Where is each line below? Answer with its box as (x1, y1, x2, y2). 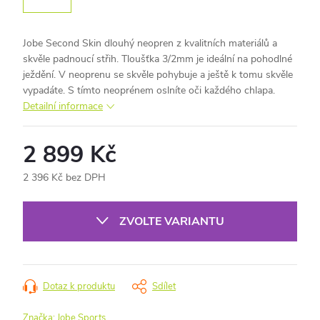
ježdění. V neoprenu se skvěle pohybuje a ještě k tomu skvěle (23, 67, 293, 81)
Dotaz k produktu (43, 279, 115, 293)
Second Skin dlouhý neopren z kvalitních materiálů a (46, 36, 277, 50)
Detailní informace (23, 99, 103, 113)
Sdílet (152, 279, 176, 293)
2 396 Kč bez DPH (23, 170, 106, 184)
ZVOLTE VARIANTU (119, 213, 224, 229)
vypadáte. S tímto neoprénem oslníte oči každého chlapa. (23, 83, 275, 97)
